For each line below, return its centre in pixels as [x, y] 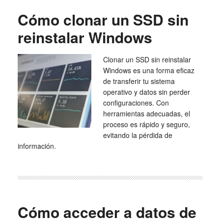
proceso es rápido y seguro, [146, 124]
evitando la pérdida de [137, 135]
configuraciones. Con [136, 103]
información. [37, 146]
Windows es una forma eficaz [149, 70]
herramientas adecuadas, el [146, 113]
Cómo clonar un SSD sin [103, 19]
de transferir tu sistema [139, 81]
